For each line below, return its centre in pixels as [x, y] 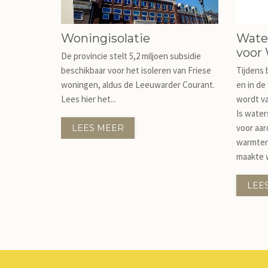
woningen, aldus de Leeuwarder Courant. [138, 85]
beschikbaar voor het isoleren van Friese [136, 70]
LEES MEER [98, 128]
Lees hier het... [89, 99]
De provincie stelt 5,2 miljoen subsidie [131, 56]
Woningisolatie [106, 38]
